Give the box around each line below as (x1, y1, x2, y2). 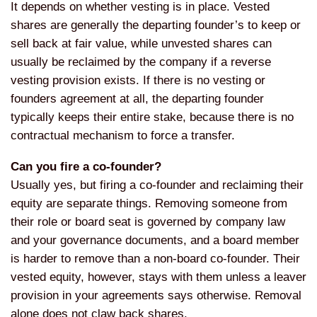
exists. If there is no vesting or (104, 73, 265, 87)
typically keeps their (11, 110, 120, 124)
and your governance (11, 233, 125, 247)
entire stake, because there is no (120, 110, 294, 124)
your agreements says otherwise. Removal (75, 288, 301, 302)
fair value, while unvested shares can (75, 36, 272, 50)
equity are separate (11, 196, 116, 210)
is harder (11, 251, 61, 265)
